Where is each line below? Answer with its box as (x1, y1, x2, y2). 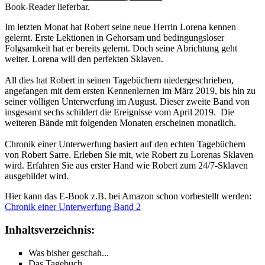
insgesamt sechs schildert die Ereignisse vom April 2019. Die (5, 107, 234, 118)
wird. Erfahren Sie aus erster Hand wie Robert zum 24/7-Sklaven (5, 160, 248, 171)
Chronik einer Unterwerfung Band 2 (5, 202, 141, 212)
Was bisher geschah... (28, 247, 109, 258)
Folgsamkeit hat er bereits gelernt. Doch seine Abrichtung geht (5, 43, 237, 54)
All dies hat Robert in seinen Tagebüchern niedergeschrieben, (5, 75, 234, 86)
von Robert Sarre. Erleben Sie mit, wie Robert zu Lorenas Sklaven (5, 150, 253, 160)
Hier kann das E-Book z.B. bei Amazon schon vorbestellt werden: (5, 191, 251, 202)
